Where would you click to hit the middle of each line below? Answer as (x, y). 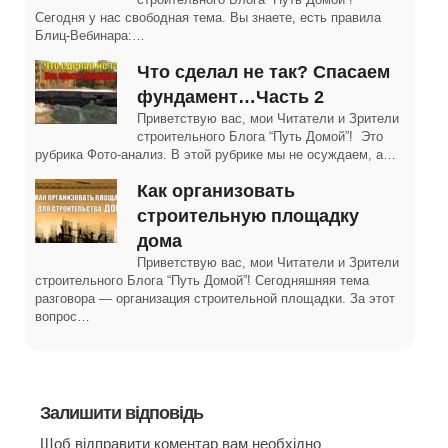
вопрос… (62, 316)
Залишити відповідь (121, 413)
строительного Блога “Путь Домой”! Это (260, 136)
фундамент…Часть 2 (230, 97)
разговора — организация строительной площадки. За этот (215, 298)
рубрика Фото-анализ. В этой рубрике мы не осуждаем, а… (215, 154)
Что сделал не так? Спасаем (263, 72)
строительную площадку (248, 216)
